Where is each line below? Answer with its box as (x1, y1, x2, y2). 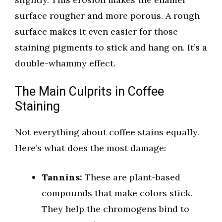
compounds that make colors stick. (42, 187, 192, 199)
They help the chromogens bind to (42, 203, 189, 215)
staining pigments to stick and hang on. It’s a (15, 42, 207, 54)
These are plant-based (82, 171, 180, 183)
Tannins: (42, 171, 82, 183)
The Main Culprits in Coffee (15, 83, 164, 102)
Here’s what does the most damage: (15, 142, 166, 154)
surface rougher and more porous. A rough (15, 10, 200, 22)
